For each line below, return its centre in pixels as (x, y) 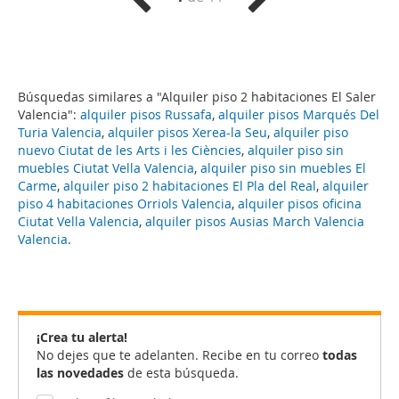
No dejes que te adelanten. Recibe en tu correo (179, 355)
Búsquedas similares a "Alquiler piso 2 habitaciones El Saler (197, 97)
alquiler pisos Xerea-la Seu (187, 132)
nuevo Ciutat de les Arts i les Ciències (130, 150)
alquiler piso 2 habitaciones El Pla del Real (190, 186)
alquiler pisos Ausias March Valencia (255, 221)
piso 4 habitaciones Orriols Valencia (125, 204)
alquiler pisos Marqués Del (299, 114)
